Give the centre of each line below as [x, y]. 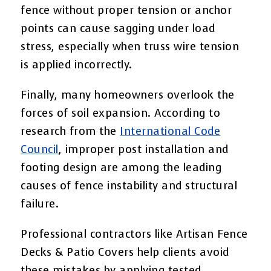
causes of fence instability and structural [129, 185]
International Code [170, 131]
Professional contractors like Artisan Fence [134, 234]
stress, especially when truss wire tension [130, 46]
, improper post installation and [143, 149]
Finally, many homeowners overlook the [128, 95]
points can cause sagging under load [118, 28]
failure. [40, 204]
